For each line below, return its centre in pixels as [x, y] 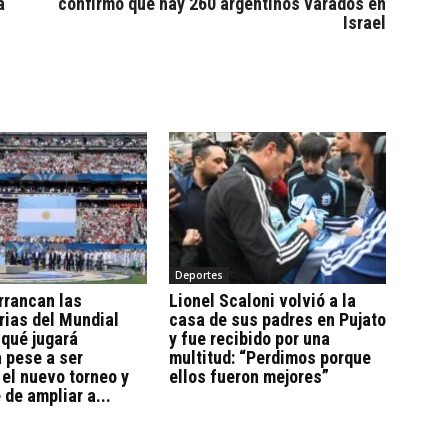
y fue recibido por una [249, 338]
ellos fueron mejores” [248, 376]
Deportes [198, 274]
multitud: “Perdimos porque [269, 357]
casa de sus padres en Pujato [277, 319]
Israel [364, 22]
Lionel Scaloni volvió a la [262, 300]
